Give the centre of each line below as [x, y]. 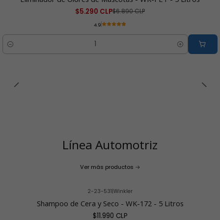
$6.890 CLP [129, 12]
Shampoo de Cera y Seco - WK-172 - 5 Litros [110, 204]
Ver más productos [107, 167]
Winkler [123, 192]
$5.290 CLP [94, 12]
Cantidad [18, 49]
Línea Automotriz [110, 145]
